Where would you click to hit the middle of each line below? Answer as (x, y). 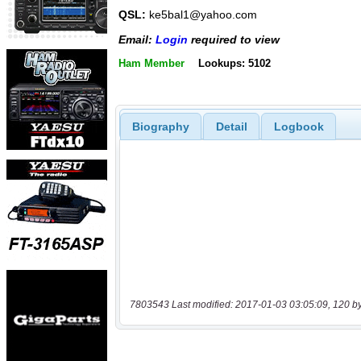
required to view (234, 39)
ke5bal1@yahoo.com (201, 15)
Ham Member (151, 63)
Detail (231, 126)
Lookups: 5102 (234, 63)
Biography (160, 126)
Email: (137, 39)
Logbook (299, 126)
